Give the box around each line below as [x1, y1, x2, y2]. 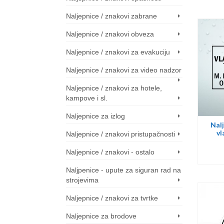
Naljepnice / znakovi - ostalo [66, 148, 154, 156]
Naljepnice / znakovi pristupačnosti [66, 130, 175, 138]
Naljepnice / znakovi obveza [66, 30, 154, 38]
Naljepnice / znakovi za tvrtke [66, 194, 158, 202]
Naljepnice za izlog [66, 112, 125, 120]
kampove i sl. [66, 94, 107, 102]
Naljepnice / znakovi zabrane [66, 12, 157, 20]
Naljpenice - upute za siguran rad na [66, 166, 181, 174]
